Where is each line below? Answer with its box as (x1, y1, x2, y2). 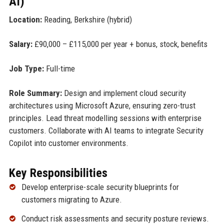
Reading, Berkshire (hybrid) (41, 14, 132, 24)
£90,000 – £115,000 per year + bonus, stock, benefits (32, 38, 207, 49)
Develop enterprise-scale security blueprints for (21, 181, 179, 192)
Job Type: (8, 63, 44, 73)
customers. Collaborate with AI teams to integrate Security (8, 125, 203, 135)
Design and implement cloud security (61, 87, 186, 98)
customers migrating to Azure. (21, 194, 122, 204)
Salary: (8, 38, 32, 49)
